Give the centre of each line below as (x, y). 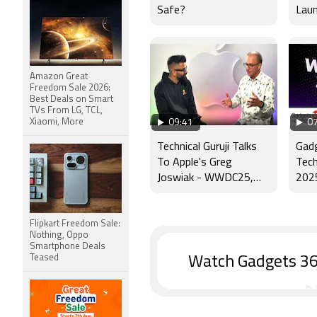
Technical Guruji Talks (207, 148)
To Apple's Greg (195, 163)
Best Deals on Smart (71, 99)
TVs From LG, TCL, (66, 111)
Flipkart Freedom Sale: (75, 224)
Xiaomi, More (57, 122)
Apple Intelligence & (204, 194)
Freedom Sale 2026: (70, 88)
